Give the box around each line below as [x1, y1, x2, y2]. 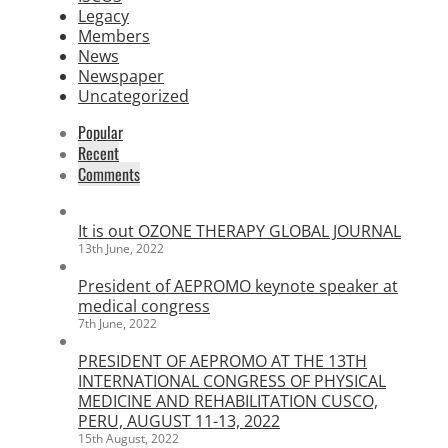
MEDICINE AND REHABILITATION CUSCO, [78, 390, 378, 413]
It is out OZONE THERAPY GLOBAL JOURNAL [78, 220, 401, 243]
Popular [78, 120, 123, 145]
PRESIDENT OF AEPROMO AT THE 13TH [78, 350, 367, 373]
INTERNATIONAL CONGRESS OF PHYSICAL [78, 370, 386, 393]
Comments [78, 162, 140, 187]
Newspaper [78, 65, 164, 88]
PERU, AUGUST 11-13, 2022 [78, 410, 280, 433]
